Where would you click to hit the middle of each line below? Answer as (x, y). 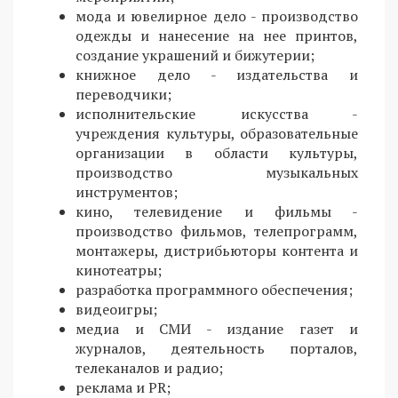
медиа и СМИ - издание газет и (217, 329)
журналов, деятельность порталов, (217, 348)
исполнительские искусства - (217, 114)
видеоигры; (116, 309)
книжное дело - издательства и (217, 75)
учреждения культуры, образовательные (217, 133)
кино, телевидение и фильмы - (217, 211)
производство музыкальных (217, 172)
